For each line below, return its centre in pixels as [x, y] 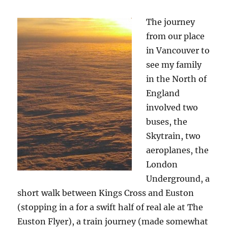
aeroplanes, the [178, 150]
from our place [176, 36]
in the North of [177, 79]
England [163, 93]
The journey [171, 22]
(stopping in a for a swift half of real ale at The [110, 207]
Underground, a [178, 179]
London [162, 165]
